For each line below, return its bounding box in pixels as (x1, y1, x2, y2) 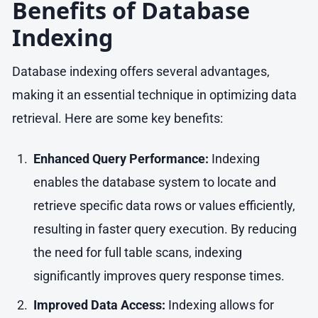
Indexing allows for (165, 297, 274, 313)
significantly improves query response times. (33, 268, 285, 283)
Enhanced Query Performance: (33, 150, 209, 166)
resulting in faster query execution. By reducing (33, 221, 297, 236)
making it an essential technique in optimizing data (12, 87, 297, 102)
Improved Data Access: (33, 297, 165, 313)
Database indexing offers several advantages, (12, 63, 270, 79)
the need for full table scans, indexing (33, 244, 242, 260)
